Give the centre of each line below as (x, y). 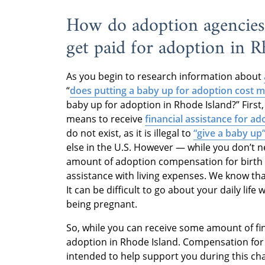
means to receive (106, 119)
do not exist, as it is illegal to (130, 133)
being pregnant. (102, 204)
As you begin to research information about (165, 76)
